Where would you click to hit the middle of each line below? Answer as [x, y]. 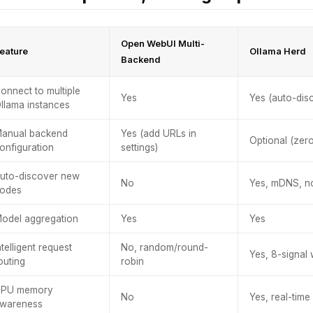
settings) [139, 147]
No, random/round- [165, 247]
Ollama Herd [278, 51]
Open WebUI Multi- [163, 44]
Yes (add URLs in [159, 133]
